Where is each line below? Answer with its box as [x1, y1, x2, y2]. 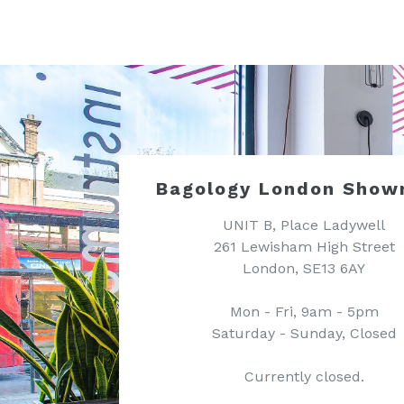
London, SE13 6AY [243, 260, 365, 277]
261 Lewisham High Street [213, 238, 395, 255]
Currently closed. [243, 368, 364, 385]
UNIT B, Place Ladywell [223, 216, 385, 234]
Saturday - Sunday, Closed [211, 325, 397, 342]
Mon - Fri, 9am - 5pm [229, 303, 379, 320]
